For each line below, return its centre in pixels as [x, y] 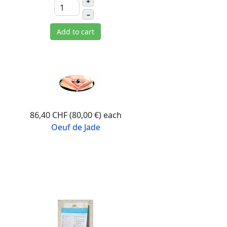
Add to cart [76, 32]
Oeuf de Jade [75, 127]
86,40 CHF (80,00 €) [66, 115]
